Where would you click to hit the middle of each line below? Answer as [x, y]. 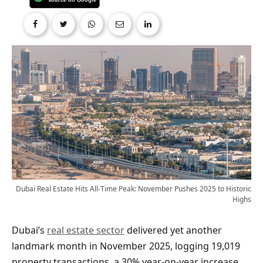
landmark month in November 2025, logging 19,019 [126, 246]
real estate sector [86, 230]
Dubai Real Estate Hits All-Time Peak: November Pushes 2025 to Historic [134, 189]
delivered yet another [173, 230]
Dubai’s [29, 230]
